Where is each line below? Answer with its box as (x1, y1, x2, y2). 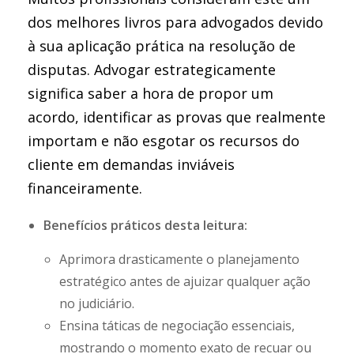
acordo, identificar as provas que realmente (28, 107, 326, 126)
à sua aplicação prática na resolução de (28, 36, 296, 55)
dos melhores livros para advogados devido (28, 13, 323, 32)
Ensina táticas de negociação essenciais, (59, 317, 295, 334)
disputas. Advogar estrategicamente (28, 60, 276, 79)
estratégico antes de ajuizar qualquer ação (59, 273, 311, 290)
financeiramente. (28, 179, 142, 198)
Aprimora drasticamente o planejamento (59, 250, 299, 268)
